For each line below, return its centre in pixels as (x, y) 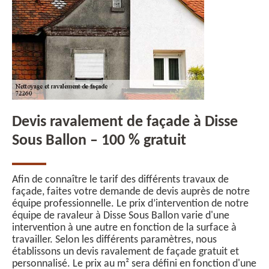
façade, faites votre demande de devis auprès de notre (131, 192)
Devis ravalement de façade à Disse (125, 122)
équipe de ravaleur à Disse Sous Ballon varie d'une (121, 216)
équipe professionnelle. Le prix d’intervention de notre (130, 204)
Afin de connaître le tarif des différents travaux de (120, 180)
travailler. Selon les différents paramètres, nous (114, 240)
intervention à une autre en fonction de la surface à (124, 228)
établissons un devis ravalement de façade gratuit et (125, 252)
